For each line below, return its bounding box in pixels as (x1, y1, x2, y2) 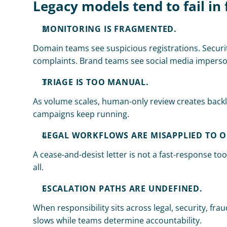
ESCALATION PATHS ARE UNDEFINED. (42, 183, 203, 194)
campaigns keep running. (33, 108, 129, 120)
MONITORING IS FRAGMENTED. (42, 23, 177, 34)
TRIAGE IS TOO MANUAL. (42, 77, 149, 88)
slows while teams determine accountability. (33, 215, 202, 226)
